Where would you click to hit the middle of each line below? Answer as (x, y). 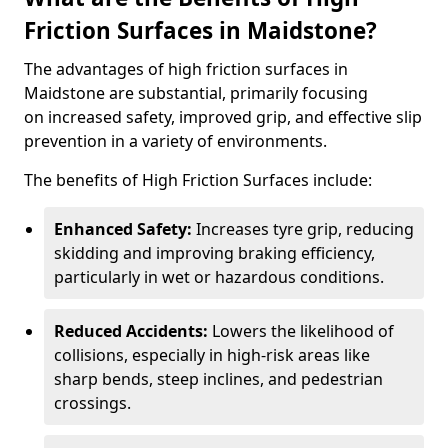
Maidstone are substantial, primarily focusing (196, 93)
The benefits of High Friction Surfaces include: (198, 180)
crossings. (92, 403)
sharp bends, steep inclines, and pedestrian (218, 379)
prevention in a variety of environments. (175, 141)
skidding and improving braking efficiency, (214, 253)
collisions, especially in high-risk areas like (212, 355)
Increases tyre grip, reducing (303, 229)
